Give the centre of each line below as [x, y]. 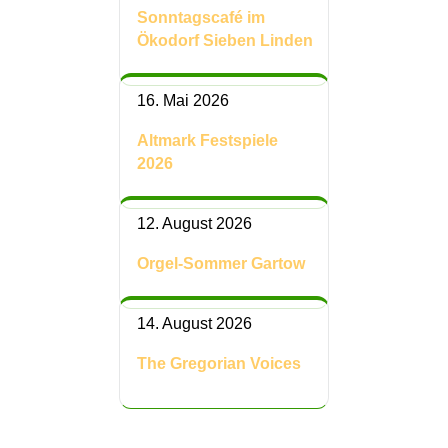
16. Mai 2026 [183, 100]
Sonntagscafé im [201, 17]
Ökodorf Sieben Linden [225, 40]
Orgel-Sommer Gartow [221, 263]
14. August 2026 [194, 323]
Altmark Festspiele [207, 140]
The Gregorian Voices [219, 363]
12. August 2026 [194, 223]
